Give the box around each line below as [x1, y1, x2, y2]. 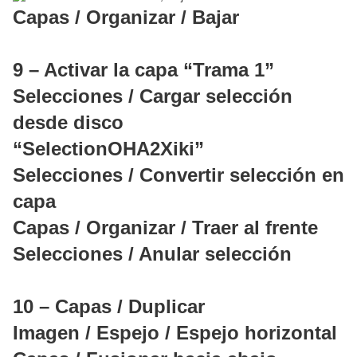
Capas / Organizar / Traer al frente [13, 217, 318, 239]
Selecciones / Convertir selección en [13, 164, 344, 186]
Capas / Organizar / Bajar [13, 6, 239, 29]
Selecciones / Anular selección [13, 243, 292, 265]
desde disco [13, 112, 124, 134]
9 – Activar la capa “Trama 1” [13, 59, 274, 81]
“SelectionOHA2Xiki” [13, 138, 204, 160]
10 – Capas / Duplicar [13, 296, 205, 318]
